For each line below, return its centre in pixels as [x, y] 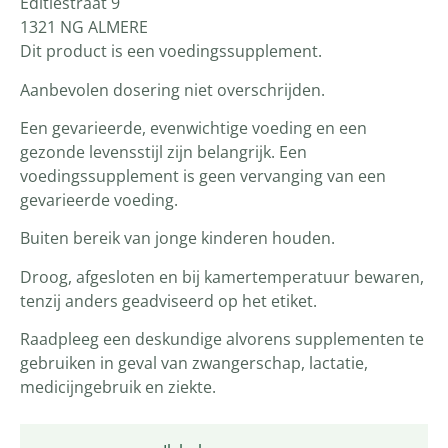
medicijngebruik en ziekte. [118, 387]
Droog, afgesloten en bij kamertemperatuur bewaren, [222, 276]
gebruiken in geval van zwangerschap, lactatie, [194, 363]
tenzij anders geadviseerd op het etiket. [168, 300]
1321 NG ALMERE [84, 27]
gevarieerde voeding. [99, 199]
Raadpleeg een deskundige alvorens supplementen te [222, 339]
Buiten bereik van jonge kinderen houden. [177, 238]
